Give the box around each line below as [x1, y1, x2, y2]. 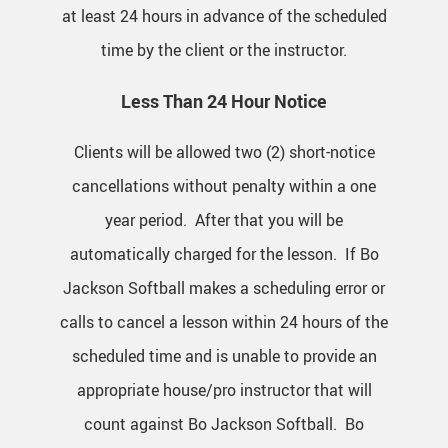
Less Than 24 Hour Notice [121, 89, 327, 114]
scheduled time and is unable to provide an [71, 345, 377, 368]
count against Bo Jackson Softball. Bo [84, 413, 364, 436]
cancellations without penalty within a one [72, 175, 376, 198]
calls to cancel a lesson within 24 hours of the [60, 311, 388, 334]
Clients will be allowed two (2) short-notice [73, 141, 375, 164]
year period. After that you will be [105, 209, 343, 232]
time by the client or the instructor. [101, 39, 347, 62]
